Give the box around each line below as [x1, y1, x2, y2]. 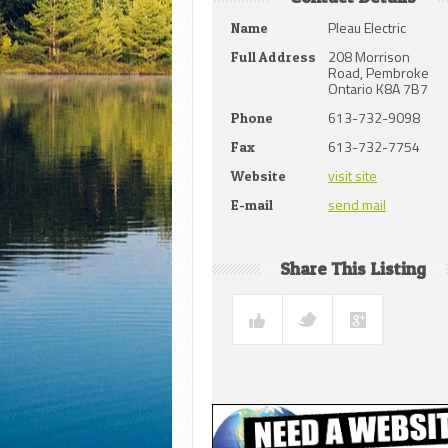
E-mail [231, 196, 274, 214]
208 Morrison [328, 46, 411, 68]
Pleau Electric [328, 17, 407, 39]
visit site [328, 165, 378, 187]
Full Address [231, 48, 317, 66]
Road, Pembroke [328, 62, 430, 84]
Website [231, 167, 287, 185]
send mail [328, 194, 387, 216]
